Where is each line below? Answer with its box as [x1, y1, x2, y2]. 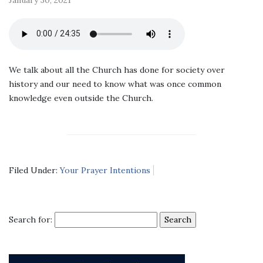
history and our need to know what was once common [9, 78, 221, 89]
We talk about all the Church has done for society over [9, 64, 225, 75]
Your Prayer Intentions [60, 164, 150, 176]
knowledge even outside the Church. [9, 92, 153, 103]
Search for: [9, 214, 52, 225]
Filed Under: [9, 164, 60, 176]
